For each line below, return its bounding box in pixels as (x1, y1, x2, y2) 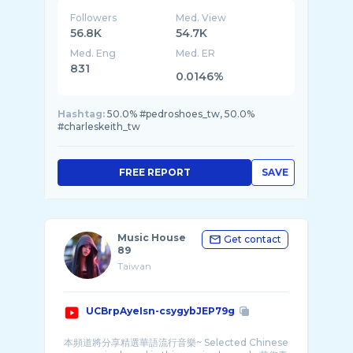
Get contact (224, 233, 281, 245)
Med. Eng (70, 47, 116, 59)
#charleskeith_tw (58, 121, 140, 132)
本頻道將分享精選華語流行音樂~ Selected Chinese (64, 336, 288, 348)
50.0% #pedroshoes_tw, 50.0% (107, 108, 255, 120)
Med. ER (176, 47, 216, 59)
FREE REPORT (118, 166, 191, 178)
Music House (117, 232, 186, 243)
